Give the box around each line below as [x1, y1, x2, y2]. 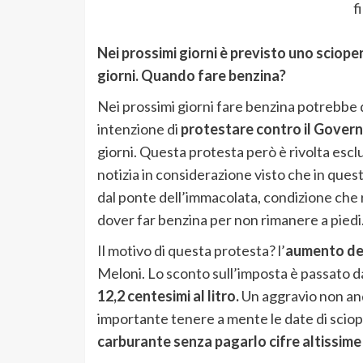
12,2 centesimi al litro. [96, 287, 241, 305]
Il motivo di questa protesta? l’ [96, 241, 285, 260]
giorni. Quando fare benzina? [96, 66, 286, 85]
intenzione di [96, 120, 181, 139]
